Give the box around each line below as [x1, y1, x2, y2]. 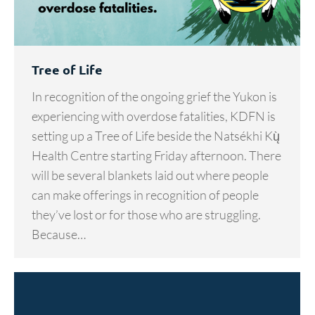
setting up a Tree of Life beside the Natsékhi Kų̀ [32, 128, 280, 144]
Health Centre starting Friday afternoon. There [32, 148, 281, 164]
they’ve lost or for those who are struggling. [32, 207, 261, 223]
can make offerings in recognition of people [32, 187, 259, 203]
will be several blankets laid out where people [32, 167, 269, 184]
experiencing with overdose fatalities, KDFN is [32, 108, 276, 124]
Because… [32, 226, 86, 243]
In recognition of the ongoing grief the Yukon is [32, 89, 277, 105]
